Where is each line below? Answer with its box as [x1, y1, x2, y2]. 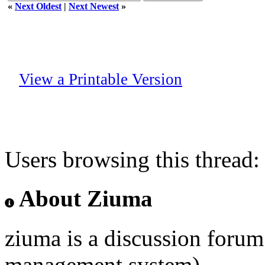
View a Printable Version [19, 70, 182, 88]
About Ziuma [14, 186, 153, 212]
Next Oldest [15, 1, 62, 11]
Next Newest [69, 1, 119, 11]
